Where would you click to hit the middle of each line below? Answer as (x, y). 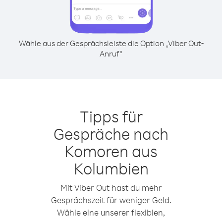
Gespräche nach (111, 134)
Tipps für (111, 116)
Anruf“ (111, 54)
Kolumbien (111, 168)
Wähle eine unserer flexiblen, (111, 212)
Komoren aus (111, 151)
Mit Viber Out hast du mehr (111, 188)
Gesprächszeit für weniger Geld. (111, 200)
